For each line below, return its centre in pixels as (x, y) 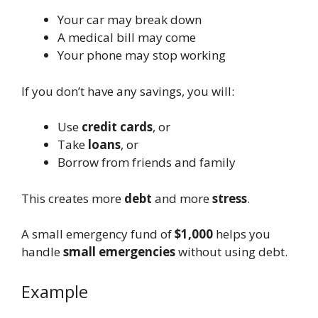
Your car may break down (130, 20)
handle (42, 252)
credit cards (117, 127)
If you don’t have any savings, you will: (128, 91)
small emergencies (119, 252)
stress (230, 198)
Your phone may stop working (142, 55)
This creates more (73, 198)
